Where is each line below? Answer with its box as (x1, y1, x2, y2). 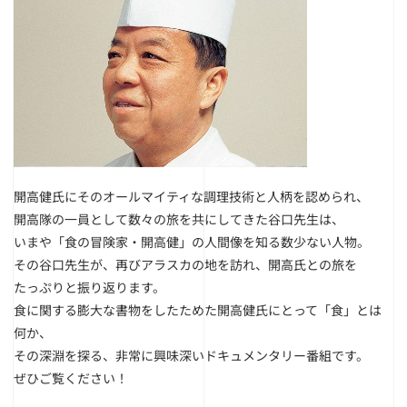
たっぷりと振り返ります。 (14, 278, 165, 296)
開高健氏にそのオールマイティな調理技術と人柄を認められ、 (14, 187, 369, 205)
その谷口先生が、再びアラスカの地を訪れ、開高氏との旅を (14, 255, 357, 273)
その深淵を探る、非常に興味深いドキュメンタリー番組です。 (14, 346, 369, 364)
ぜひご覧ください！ (14, 369, 128, 387)
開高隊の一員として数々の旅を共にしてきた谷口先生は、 (14, 210, 344, 228)
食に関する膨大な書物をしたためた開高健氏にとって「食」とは (14, 301, 382, 319)
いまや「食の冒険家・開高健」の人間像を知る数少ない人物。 (14, 233, 370, 251)
